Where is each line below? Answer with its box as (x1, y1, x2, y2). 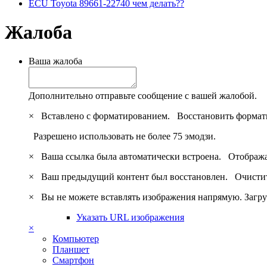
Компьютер (52, 234, 99, 244)
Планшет (52, 244, 89, 255)
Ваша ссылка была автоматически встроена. (36, 151, 228, 162)
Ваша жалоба (29, 56, 82, 67)
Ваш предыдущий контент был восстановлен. (36, 172, 235, 182)
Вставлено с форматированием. (36, 111, 177, 122)
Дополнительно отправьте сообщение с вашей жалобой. (29, 91, 257, 101)
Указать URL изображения (76, 212, 184, 223)
